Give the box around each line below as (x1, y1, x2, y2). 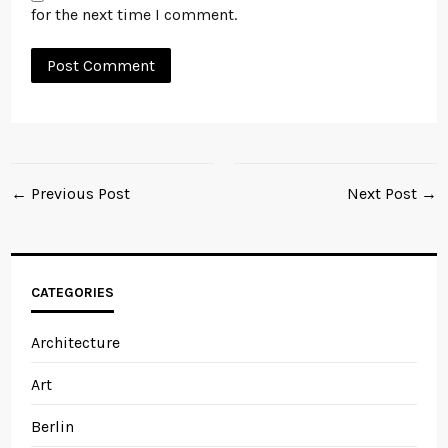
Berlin (31, 417, 75, 436)
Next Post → (346, 184, 437, 203)
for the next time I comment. (31, 5, 238, 24)
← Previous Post (11, 184, 131, 203)
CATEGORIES (31, 284, 115, 301)
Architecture (31, 333, 121, 352)
